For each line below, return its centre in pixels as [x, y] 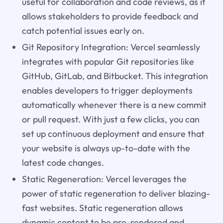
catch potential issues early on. [83, 30]
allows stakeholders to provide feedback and [110, 16]
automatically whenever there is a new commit [114, 105]
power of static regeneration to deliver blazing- [116, 193]
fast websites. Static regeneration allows [102, 208]
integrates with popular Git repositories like [108, 61]
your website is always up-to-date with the [106, 148]
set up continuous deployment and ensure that [113, 133]
